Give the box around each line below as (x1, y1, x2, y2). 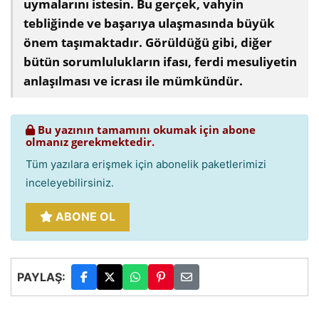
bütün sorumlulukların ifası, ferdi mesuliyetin (23, 53, 297, 70)
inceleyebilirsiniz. (26, 176, 114, 190)
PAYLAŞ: (17, 270, 66, 285)
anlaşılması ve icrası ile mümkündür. (23, 73, 243, 90)
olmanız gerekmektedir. (26, 135, 155, 150)
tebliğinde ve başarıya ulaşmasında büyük (23, 15, 275, 32)
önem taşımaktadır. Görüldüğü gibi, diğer (23, 34, 272, 51)
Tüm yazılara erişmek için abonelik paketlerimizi (26, 157, 266, 172)
